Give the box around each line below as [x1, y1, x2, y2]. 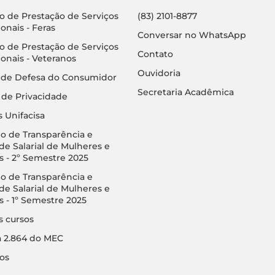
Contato [137, 48, 173, 60]
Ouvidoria [137, 67, 180, 79]
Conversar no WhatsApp [137, 29, 246, 41]
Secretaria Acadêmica [137, 86, 234, 98]
